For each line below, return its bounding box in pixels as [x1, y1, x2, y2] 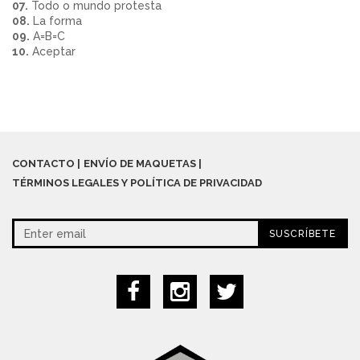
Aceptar [29, 45, 76, 59]
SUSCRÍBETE [269, 228, 336, 240]
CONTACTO [12, 157, 75, 170]
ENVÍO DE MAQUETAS [84, 157, 196, 170]
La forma [30, 14, 82, 28]
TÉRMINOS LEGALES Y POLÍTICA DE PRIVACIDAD [12, 177, 262, 190]
